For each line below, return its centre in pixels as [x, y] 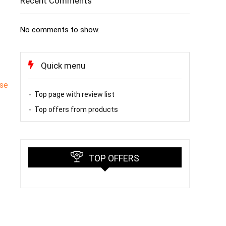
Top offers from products [76, 109]
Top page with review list [74, 94]
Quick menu [63, 66]
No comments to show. [60, 30]
